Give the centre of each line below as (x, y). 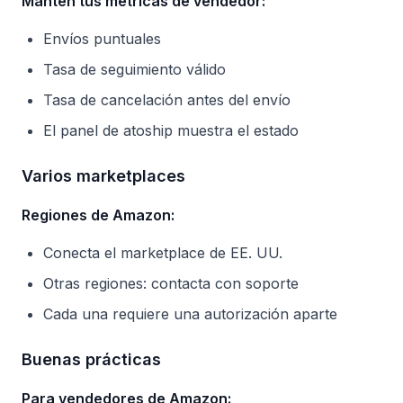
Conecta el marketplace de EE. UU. (163, 253)
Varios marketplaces (103, 176)
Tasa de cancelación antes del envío (167, 100)
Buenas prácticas (91, 359)
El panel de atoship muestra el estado (171, 130)
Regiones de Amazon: (98, 215)
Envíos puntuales (102, 39)
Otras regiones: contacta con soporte (171, 283)
